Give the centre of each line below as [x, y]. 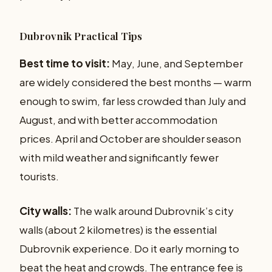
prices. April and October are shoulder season [130, 139]
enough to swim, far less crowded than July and [133, 101]
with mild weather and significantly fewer [119, 158]
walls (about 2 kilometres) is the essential [118, 229]
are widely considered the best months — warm [135, 82]
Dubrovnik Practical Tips [81, 36]
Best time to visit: [65, 63]
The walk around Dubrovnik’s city [153, 210]
